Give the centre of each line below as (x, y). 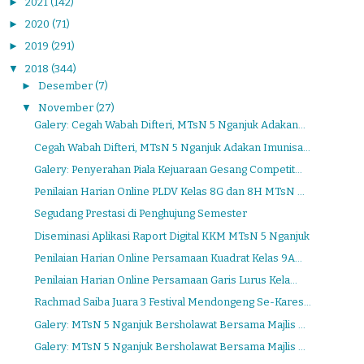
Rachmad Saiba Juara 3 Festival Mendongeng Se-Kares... (173, 302)
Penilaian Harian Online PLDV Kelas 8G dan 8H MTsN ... (170, 192)
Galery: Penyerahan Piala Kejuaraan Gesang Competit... (169, 169)
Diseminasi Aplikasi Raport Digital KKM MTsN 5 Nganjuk (172, 236)
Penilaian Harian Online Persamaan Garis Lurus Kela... (166, 280)
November (67, 108)
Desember (66, 85)
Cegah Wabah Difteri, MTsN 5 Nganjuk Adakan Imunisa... (173, 147)
